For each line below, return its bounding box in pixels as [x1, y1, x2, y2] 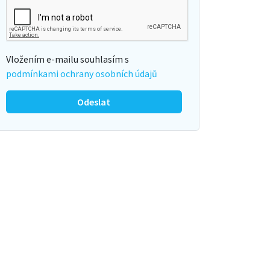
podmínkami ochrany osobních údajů [6, 67, 157, 80]
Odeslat [77, 95, 111, 108]
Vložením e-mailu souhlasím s [6, 52, 129, 65]
